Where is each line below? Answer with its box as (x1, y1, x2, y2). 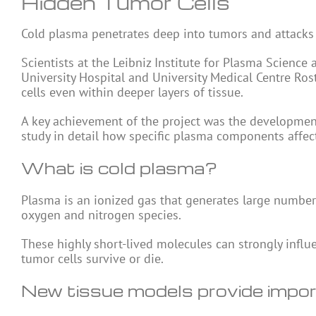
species (138, 207, 178, 223)
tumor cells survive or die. (21, 250, 164, 267)
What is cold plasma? (21, 158, 217, 178)
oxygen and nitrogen (21, 207, 138, 223)
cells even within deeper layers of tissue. (21, 84, 243, 100)
